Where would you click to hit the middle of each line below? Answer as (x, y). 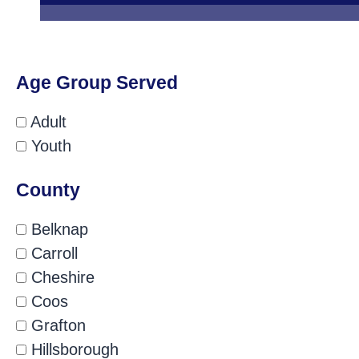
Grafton (56, 326)
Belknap (57, 230)
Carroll (52, 254)
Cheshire (61, 278)
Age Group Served (97, 83)
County (48, 190)
